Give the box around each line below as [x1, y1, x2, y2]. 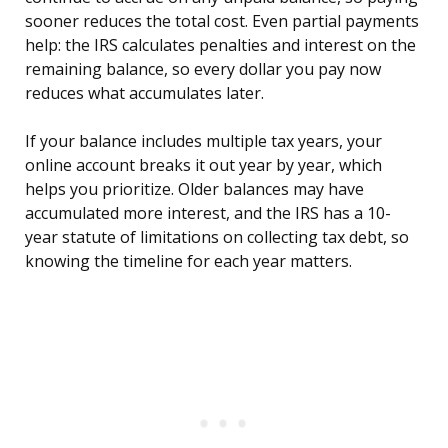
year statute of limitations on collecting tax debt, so [25, 226, 409, 249]
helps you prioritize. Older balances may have [25, 178, 364, 201]
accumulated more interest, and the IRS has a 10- [25, 202, 391, 225]
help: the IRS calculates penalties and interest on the [25, 34, 416, 57]
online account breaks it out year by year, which [25, 154, 382, 177]
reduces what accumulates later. [25, 82, 264, 105]
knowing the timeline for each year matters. [25, 250, 352, 273]
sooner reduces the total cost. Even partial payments [25, 10, 419, 33]
